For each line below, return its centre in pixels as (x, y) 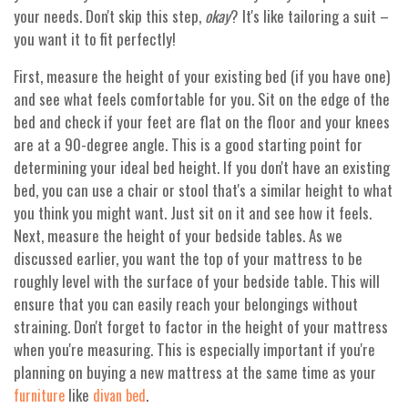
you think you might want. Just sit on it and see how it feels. (193, 213)
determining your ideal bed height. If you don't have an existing (202, 168)
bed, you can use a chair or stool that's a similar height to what (203, 190)
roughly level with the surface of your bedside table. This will (197, 281)
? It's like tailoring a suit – (310, 16)
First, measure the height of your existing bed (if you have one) (202, 76)
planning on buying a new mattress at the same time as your (195, 372)
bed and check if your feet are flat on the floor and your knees (202, 122)
